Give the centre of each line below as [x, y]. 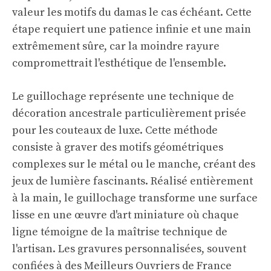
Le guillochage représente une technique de [123, 96]
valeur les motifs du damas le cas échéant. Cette [132, 12]
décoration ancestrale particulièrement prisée [129, 113]
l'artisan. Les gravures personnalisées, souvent [129, 249]
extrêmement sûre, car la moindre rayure [116, 46]
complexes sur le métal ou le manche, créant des [134, 164]
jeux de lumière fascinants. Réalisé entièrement [132, 181]
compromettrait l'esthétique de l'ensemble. [119, 63]
